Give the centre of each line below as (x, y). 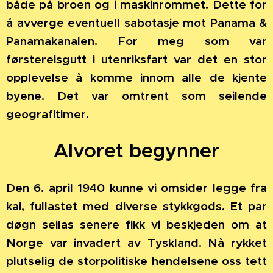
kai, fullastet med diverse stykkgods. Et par (136, 206)
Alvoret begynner (136, 150)
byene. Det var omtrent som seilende (136, 95)
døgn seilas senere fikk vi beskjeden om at (136, 224)
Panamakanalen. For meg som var (136, 41)
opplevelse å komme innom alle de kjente (136, 77)
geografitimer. (48, 114)
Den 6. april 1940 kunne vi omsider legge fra (136, 187)
